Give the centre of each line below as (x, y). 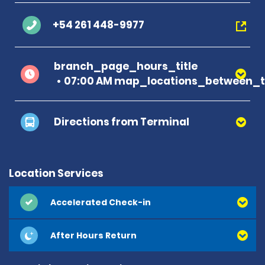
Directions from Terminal (122, 122)
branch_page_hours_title (126, 66)
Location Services (56, 173)
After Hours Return (93, 235)
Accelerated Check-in (101, 202)
